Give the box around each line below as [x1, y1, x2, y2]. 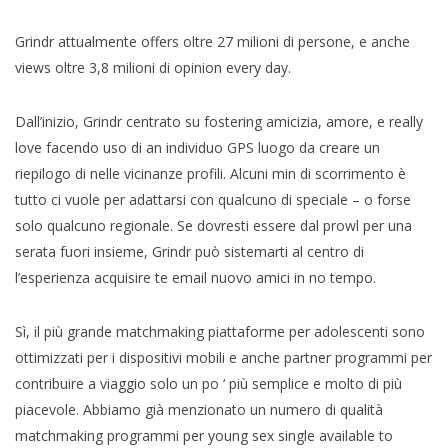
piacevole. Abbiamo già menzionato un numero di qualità [15, 399, 383, 419]
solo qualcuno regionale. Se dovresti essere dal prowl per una [15, 215, 412, 235]
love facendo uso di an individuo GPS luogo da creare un [15, 137, 380, 157]
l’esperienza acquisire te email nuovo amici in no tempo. [15, 267, 376, 287]
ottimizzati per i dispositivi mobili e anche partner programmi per [15, 347, 432, 367]
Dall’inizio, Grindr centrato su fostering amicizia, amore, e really [15, 111, 423, 131]
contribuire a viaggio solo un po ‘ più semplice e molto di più [15, 373, 402, 393]
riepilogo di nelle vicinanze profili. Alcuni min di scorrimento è [15, 163, 406, 183]
